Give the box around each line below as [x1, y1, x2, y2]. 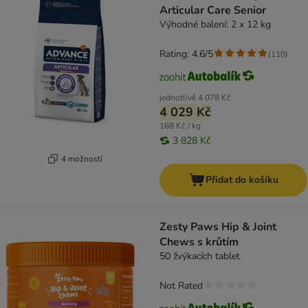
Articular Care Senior [159, 3, 266, 19]
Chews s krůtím [159, 234, 239, 250]
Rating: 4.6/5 [159, 47, 213, 61]
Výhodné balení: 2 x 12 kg [159, 18, 271, 32]
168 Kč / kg [159, 120, 201, 132]
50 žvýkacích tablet [159, 250, 240, 263]
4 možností [60, 153, 102, 164]
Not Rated [159, 279, 203, 293]
